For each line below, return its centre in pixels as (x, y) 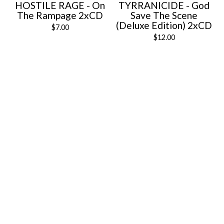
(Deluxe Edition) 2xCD (164, 25)
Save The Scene (164, 15)
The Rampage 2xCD (60, 15)
